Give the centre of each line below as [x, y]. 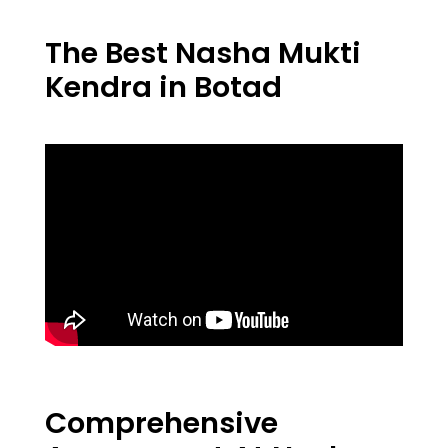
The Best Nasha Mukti [202, 52]
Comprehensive [161, 422]
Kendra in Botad [163, 86]
